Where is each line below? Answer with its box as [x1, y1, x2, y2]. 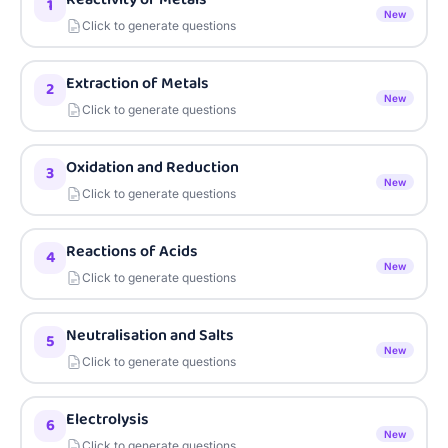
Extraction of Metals [66, 71, 209, 96]
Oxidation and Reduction [66, 155, 239, 180]
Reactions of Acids [66, 239, 198, 264]
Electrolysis [66, 407, 149, 432]
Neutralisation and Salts [66, 323, 234, 348]
